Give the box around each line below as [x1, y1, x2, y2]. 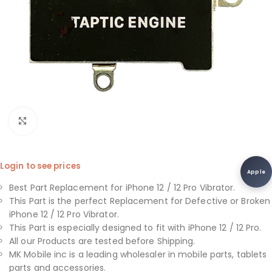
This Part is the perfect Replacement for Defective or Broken [9, 195, 271, 207]
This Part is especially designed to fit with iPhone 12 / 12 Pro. [9, 222, 262, 234]
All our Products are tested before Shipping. [9, 235, 195, 247]
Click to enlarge [36, 115, 103, 126]
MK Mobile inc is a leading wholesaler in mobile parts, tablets [9, 248, 267, 260]
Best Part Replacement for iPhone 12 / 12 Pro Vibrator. [9, 182, 236, 194]
